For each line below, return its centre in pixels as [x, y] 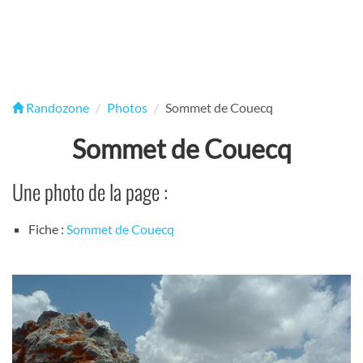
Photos [127, 107]
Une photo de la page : [90, 192]
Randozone [56, 107]
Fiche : [47, 229]
